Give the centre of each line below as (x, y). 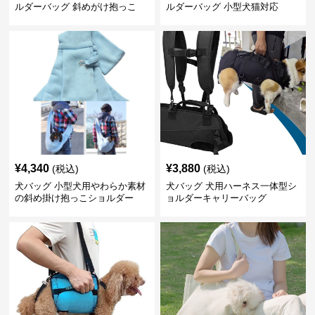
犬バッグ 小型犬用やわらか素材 (81, 186)
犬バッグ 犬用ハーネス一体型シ (231, 186)
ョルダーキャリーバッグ (216, 198)
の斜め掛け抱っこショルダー (75, 198)
